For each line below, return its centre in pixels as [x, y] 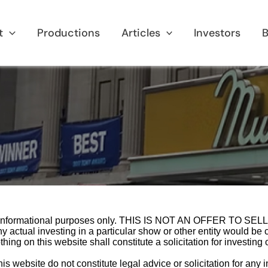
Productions [68, 33]
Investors [217, 33]
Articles [141, 33]
